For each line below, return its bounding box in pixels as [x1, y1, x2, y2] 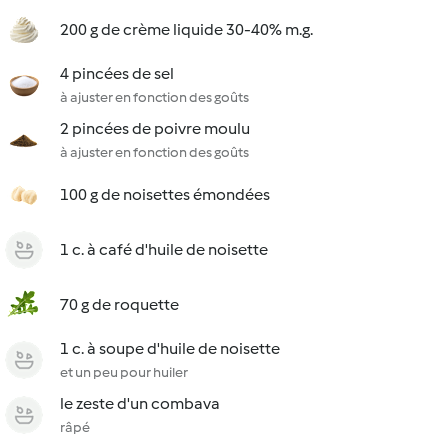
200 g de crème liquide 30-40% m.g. [60, 20, 313, 39]
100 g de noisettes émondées [60, 185, 270, 204]
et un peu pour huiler [60, 364, 188, 381]
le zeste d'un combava [60, 394, 220, 413]
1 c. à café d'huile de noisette [60, 240, 268, 259]
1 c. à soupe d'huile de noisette [60, 339, 280, 358]
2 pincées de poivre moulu [60, 119, 250, 138]
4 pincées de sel [60, 64, 174, 83]
